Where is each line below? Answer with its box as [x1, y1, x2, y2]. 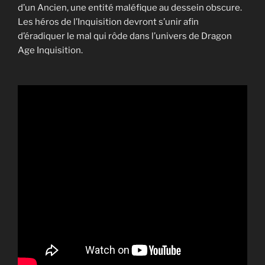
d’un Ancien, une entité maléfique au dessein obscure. [18, 2, 242, 14]
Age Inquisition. [18, 45, 83, 56]
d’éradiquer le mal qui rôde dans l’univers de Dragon [18, 31, 232, 42]
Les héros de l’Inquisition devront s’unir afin [18, 17, 199, 28]
